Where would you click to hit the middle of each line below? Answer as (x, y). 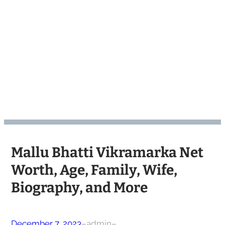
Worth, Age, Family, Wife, (94, 170)
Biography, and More (79, 187)
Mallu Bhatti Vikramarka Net (107, 152)
